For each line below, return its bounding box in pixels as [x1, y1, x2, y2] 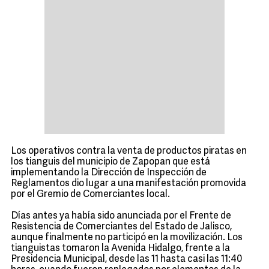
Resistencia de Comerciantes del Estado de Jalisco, [11, 222, 232, 232]
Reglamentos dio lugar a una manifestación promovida [11, 179, 246, 189]
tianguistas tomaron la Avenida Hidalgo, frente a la [11, 244, 230, 253]
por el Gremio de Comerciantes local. [11, 190, 170, 199]
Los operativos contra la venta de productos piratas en [11, 147, 247, 156]
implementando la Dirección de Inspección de [11, 168, 207, 178]
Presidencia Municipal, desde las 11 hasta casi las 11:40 [11, 255, 242, 264]
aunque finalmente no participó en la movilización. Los [11, 233, 243, 243]
